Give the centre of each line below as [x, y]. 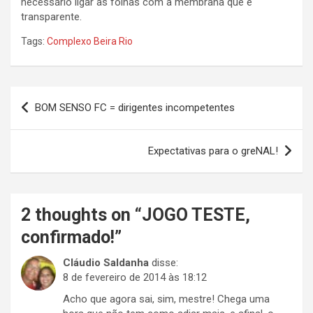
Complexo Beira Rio [90, 42]
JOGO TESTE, [196, 215]
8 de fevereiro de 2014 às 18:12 [135, 278]
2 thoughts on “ [81, 215]
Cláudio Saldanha [106, 263]
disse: [165, 263]
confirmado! [68, 238]
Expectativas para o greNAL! [213, 151]
